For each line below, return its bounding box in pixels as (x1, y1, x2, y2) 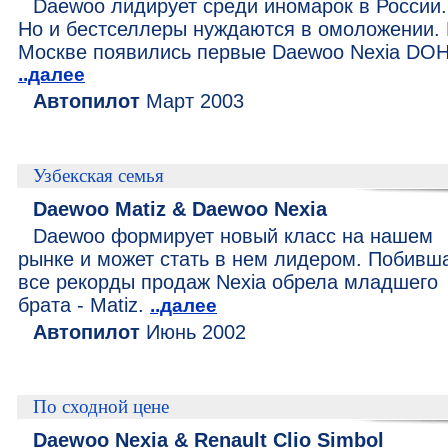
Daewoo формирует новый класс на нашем (33, 225, 433, 247)
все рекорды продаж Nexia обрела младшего (18, 271, 438, 293)
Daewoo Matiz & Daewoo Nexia (33, 198, 327, 220)
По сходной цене (33, 396, 169, 417)
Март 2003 (140, 90, 244, 112)
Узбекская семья (33, 165, 164, 186)
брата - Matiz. (18, 294, 150, 316)
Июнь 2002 (140, 321, 246, 343)
